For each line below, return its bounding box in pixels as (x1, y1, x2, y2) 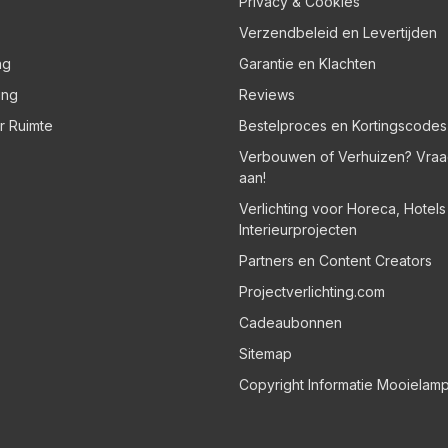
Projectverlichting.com (239, 282, 385, 300)
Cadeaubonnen (239, 313, 342, 331)
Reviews (239, 85, 295, 103)
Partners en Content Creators (239, 251, 432, 269)
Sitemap (239, 344, 292, 362)
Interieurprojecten (239, 220, 357, 238)
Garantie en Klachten (239, 54, 376, 72)
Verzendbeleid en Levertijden (239, 23, 437, 41)
